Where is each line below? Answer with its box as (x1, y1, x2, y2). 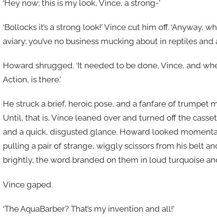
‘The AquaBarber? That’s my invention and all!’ (2, 203, 174, 214)
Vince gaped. (2, 179, 53, 189)
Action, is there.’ (2, 75, 61, 85)
